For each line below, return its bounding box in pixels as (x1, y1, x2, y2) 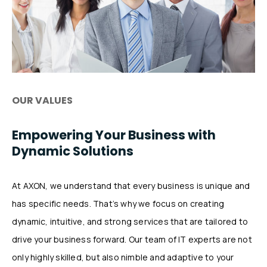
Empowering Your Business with (12, 126, 216, 144)
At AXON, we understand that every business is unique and (12, 180, 250, 192)
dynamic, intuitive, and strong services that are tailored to (12, 216, 249, 228)
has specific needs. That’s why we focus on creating (12, 198, 225, 210)
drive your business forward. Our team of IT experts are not (12, 234, 252, 246)
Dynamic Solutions (12, 142, 133, 160)
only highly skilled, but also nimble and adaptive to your (12, 252, 234, 263)
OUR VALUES (12, 93, 73, 107)
